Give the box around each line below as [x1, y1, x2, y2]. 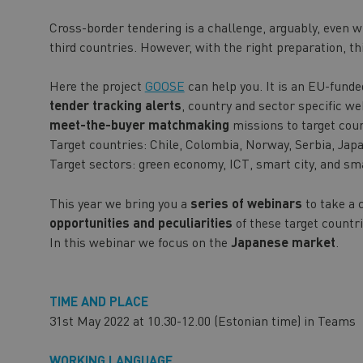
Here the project [49, 76, 145, 94]
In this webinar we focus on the [49, 233, 228, 250]
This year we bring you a [49, 194, 190, 211]
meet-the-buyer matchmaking [49, 115, 229, 133]
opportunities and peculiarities [49, 213, 233, 231]
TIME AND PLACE [49, 292, 148, 310]
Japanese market [227, 233, 335, 250]
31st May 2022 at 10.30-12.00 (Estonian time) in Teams [49, 311, 356, 329]
